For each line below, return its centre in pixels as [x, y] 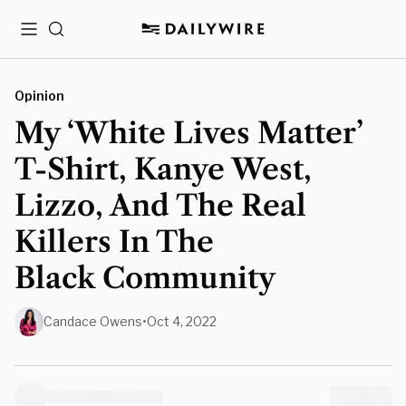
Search [70, 36]
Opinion [39, 96]
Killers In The [114, 242]
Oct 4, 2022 [182, 321]
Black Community [145, 278]
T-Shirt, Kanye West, [163, 169]
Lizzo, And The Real [160, 205]
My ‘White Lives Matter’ [188, 133]
